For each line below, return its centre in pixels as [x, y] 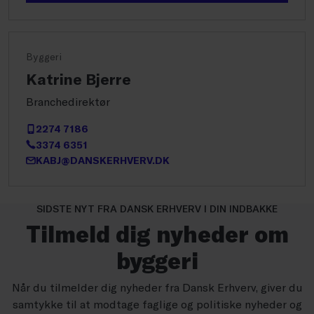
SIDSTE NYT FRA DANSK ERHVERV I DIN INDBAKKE [157, 208]
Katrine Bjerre [78, 79]
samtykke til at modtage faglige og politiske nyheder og [157, 303]
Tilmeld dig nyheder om [157, 233]
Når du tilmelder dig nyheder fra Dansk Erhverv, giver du [157, 287]
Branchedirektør [68, 102]
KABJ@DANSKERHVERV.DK [103, 161]
